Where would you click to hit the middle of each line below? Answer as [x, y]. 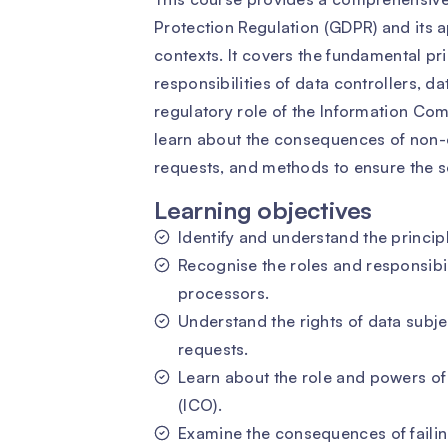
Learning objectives [263, 210]
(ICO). [200, 405]
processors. [224, 293]
